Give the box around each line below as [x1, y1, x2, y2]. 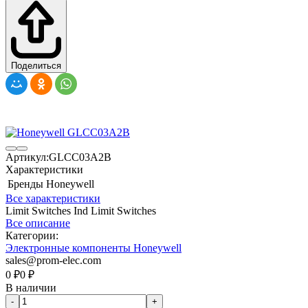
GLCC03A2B [49, 151, 111, 163]
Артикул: [5, 151, 49, 163]
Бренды [8, 177, 43, 190]
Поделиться [11, 60, 61, 71]
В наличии [5, 281, 56, 294]
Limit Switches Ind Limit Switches [5, 204, 156, 217]
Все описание [5, 217, 70, 229]
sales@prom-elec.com [5, 254, 101, 266]
